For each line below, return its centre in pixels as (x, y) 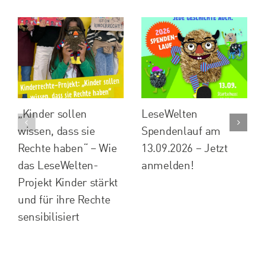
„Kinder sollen (52, 114)
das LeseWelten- (58, 166)
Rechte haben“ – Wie (67, 148)
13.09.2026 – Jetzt (184, 148)
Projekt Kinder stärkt (67, 183)
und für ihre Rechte (64, 200)
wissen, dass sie (56, 131)
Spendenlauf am (181, 131)
